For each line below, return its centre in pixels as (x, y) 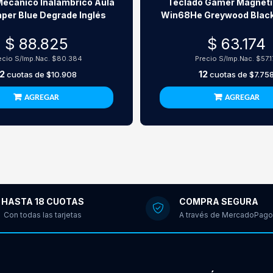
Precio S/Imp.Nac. (226, 58)
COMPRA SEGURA (219, 201)
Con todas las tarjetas (42, 214)
